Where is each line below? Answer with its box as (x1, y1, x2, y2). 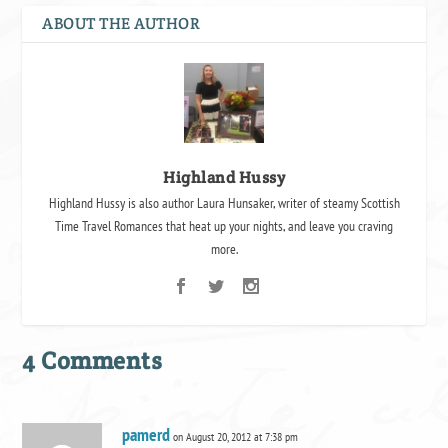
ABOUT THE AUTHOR (42, 12, 201, 34)
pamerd (122, 422, 171, 446)
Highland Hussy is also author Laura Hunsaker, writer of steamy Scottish (48, 193, 400, 212)
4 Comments (22, 344, 163, 376)
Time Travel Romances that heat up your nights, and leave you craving (55, 216, 393, 235)
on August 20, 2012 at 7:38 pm (173, 428, 299, 444)
